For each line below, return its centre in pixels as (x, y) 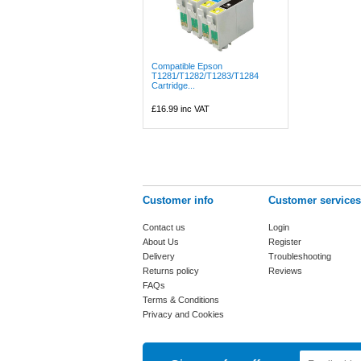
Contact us (164, 227)
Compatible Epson (187, 66)
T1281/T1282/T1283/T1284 (205, 76)
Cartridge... (173, 85)
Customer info (178, 200)
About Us (161, 242)
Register (285, 242)
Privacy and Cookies (183, 314)
